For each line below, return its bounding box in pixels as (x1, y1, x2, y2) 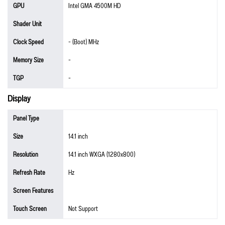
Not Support (68, 202, 98, 215)
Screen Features (13, 184, 53, 197)
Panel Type (13, 112, 39, 125)
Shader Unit (13, 18, 42, 31)
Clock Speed (13, 36, 44, 49)
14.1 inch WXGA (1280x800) (68, 148, 135, 161)
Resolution (13, 148, 38, 161)
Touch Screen (13, 202, 47, 215)
